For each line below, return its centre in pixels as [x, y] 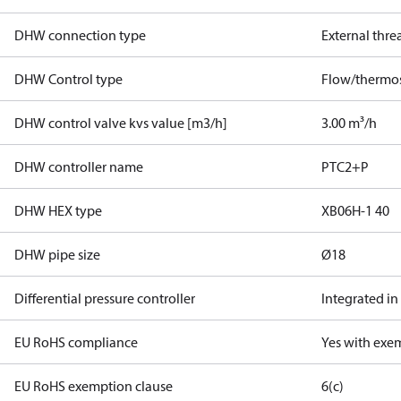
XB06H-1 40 [356, 210]
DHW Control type [68, 79]
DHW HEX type [58, 210]
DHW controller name [79, 166]
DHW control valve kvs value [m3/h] [121, 123]
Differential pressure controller [105, 298]
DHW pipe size [57, 254]
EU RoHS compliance [76, 342]
